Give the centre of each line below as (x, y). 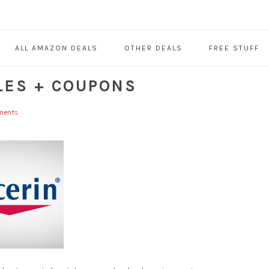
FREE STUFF (234, 48)
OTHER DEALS (153, 48)
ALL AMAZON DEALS (56, 48)
